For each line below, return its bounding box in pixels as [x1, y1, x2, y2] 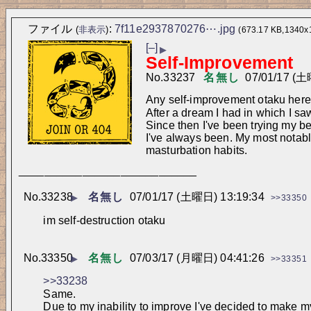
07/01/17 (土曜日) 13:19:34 [130, 191, 264, 203]
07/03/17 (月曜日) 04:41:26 [130, 251, 264, 264]
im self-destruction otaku [43, 214, 166, 226]
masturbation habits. [146, 144, 248, 156]
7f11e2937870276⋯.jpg [114, 23, 236, 35]
